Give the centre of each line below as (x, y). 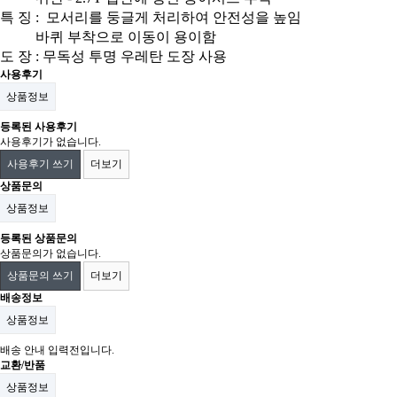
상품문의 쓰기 (40, 275)
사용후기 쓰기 (40, 163)
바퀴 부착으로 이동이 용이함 (126, 36)
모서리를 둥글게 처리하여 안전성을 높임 (174, 17)
